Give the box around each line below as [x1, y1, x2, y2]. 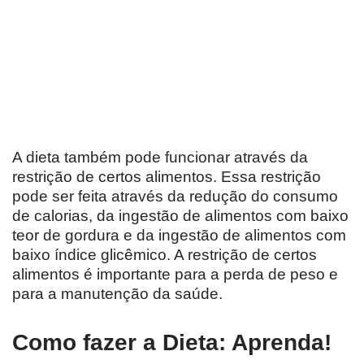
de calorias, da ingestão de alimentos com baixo [12, 207, 349, 225]
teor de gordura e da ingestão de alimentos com [12, 227, 346, 245]
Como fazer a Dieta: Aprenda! [12, 330, 331, 356]
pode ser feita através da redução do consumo [12, 188, 338, 206]
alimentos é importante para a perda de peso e [12, 266, 338, 284]
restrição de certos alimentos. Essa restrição [12, 168, 321, 186]
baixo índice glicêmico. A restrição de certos [12, 246, 317, 264]
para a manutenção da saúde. [12, 285, 223, 303]
